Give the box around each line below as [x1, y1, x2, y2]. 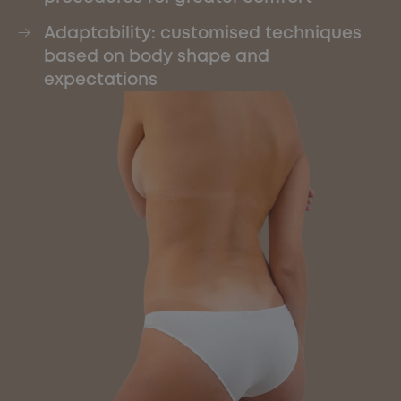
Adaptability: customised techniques [43, 21, 362, 45]
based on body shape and [43, 44, 269, 68]
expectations [43, 67, 158, 91]
